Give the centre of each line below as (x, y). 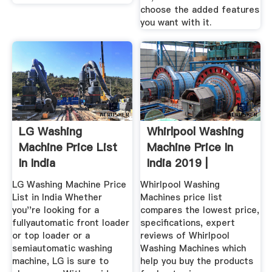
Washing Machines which (193, 248)
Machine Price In (190, 148)
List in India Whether (57, 197)
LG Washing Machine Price (69, 184)
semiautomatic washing (62, 248)
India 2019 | (178, 163)
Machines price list (182, 197)
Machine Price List (68, 148)
